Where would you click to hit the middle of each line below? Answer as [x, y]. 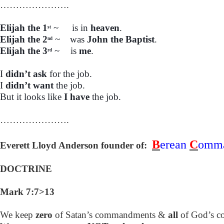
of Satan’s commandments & [110, 214]
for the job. [69, 73]
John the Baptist [119, 39]
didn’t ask [26, 73]
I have [77, 96]
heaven [103, 27]
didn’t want [29, 85]
